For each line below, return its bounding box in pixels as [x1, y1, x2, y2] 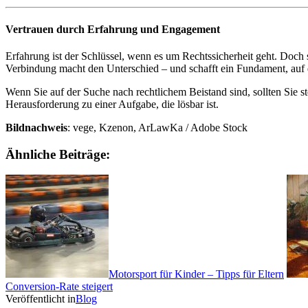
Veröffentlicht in [5, 293, 76, 305]
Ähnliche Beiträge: [5, 146, 110, 162]
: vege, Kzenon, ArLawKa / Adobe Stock [67, 121, 247, 133]
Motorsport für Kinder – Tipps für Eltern [109, 268, 284, 280]
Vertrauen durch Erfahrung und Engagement [5, 23, 220, 35]
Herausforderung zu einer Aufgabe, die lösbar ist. [5, 98, 219, 110]
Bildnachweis [5, 121, 67, 133]
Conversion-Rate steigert [5, 280, 113, 293]
